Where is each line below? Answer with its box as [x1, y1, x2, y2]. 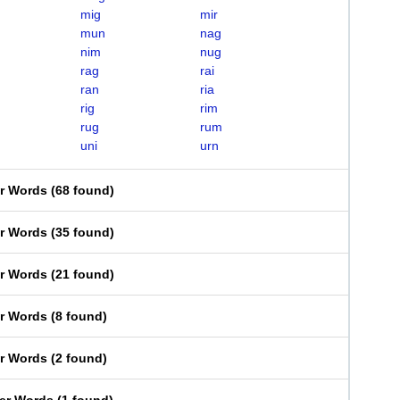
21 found [55, 267, 110, 281]
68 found [55, 183, 110, 197]
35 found [55, 225, 110, 239]
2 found [55, 351, 103, 365]
